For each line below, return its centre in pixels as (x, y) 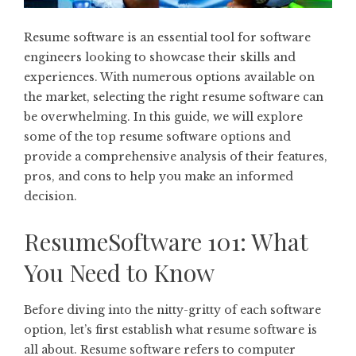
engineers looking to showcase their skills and (160, 57)
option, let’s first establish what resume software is (170, 330)
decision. (50, 196)
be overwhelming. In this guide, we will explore (163, 117)
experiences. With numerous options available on (169, 77)
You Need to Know (119, 273)
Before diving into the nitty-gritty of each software (172, 310)
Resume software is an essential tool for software (167, 37)
